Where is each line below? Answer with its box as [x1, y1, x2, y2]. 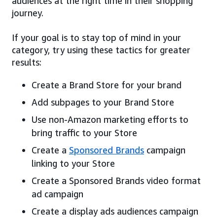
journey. [12, 7, 43, 18]
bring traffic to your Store [32, 127, 137, 138]
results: [12, 56, 41, 68]
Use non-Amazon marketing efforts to [32, 113, 188, 125]
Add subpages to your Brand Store [32, 96, 174, 108]
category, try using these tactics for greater [12, 44, 190, 55]
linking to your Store [32, 157, 115, 169]
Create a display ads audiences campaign [32, 205, 198, 217]
